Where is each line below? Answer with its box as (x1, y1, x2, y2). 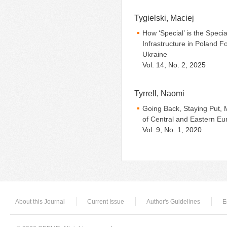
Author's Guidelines (146, 198, 200, 205)
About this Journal (15, 198, 65, 205)
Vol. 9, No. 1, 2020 (142, 125, 202, 134)
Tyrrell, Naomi (134, 88, 184, 98)
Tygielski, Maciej (134, 13, 194, 23)
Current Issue (87, 198, 124, 205)
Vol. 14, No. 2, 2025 (142, 61, 206, 69)
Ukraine (142, 50, 167, 59)
